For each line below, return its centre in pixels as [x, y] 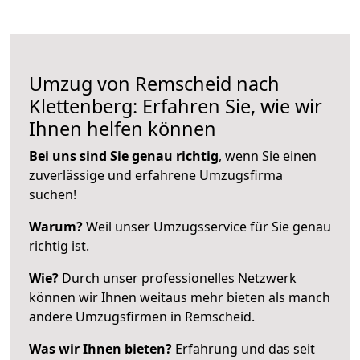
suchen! [53, 194]
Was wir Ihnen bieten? [100, 348]
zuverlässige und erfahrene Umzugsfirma [156, 175]
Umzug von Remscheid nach [154, 83]
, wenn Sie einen [268, 155]
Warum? [56, 226]
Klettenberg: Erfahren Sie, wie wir [176, 106]
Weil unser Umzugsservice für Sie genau [207, 226]
